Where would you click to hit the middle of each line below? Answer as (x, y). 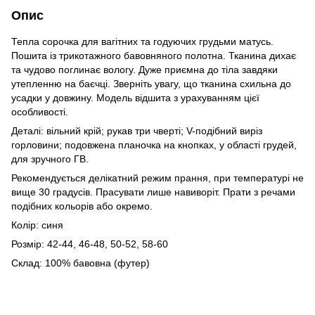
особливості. (40, 111)
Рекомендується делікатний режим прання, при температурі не (157, 178)
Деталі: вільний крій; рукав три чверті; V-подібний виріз (137, 130)
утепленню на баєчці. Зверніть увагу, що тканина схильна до (151, 83)
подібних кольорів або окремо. (82, 206)
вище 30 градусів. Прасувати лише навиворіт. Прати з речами (153, 192)
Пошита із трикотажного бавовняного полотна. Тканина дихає (154, 55)
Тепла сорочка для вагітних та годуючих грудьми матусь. (142, 41)
